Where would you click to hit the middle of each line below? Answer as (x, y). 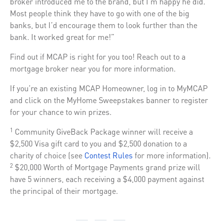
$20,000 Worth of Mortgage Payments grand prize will (107, 167)
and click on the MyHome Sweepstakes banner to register (109, 100)
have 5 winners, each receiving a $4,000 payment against (107, 179)
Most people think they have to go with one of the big (100, 13)
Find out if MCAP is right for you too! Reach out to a (98, 56)
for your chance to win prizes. (61, 111)
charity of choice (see (47, 155)
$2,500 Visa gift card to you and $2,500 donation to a (98, 143)
